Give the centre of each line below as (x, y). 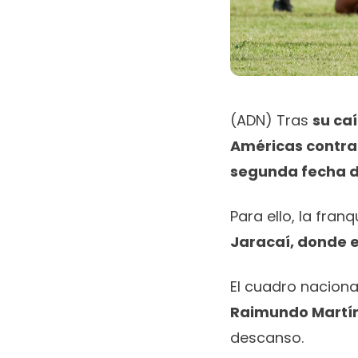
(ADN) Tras (271, 120)
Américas (267, 145)
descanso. (267, 337)
